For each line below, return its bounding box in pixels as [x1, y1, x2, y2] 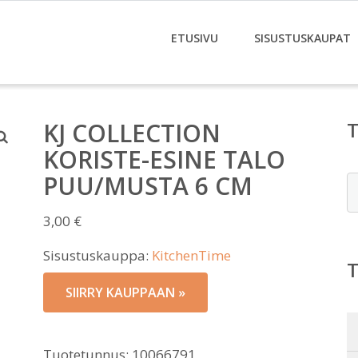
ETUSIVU [171, 30, 218, 46]
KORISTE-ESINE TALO [43, 143, 285, 176]
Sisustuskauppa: [43, 246, 152, 265]
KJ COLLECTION [43, 117, 221, 149]
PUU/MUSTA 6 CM [43, 169, 253, 202]
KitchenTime [152, 246, 231, 265]
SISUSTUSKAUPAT [254, 30, 351, 46]
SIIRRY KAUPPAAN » [66, 284, 185, 301]
